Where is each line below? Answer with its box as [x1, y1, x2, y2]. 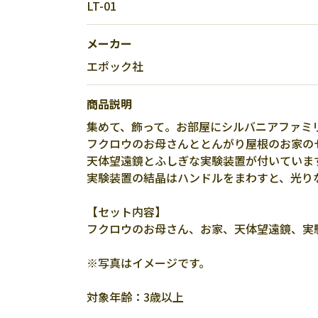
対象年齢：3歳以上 [87, 288, 184, 305]
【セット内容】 [87, 203, 166, 220]
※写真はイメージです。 [87, 254, 210, 271]
